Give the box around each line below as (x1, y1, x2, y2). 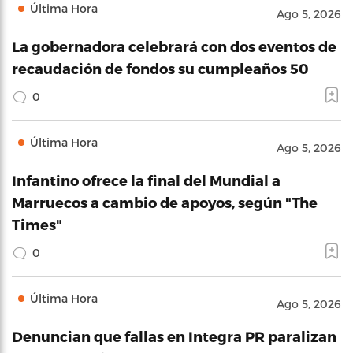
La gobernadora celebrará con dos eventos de (12, 38, 336, 54)
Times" (12, 216, 62, 232)
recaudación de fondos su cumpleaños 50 (12, 60, 309, 76)
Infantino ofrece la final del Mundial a (12, 172, 281, 188)
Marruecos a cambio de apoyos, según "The (12, 194, 318, 210)
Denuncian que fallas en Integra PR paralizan (12, 328, 336, 344)
